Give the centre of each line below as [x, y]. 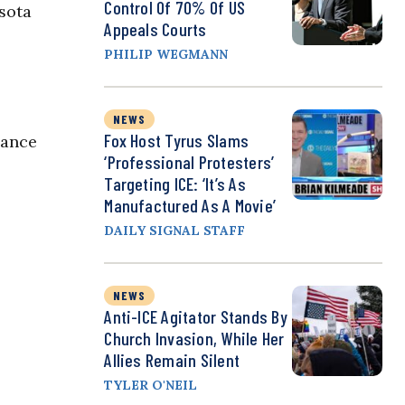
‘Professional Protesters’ [189, 162]
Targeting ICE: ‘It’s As [175, 184]
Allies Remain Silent [172, 360]
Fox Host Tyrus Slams [177, 141]
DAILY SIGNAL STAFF [175, 231]
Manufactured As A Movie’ [190, 206]
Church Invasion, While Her [194, 339]
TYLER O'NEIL [151, 386]
